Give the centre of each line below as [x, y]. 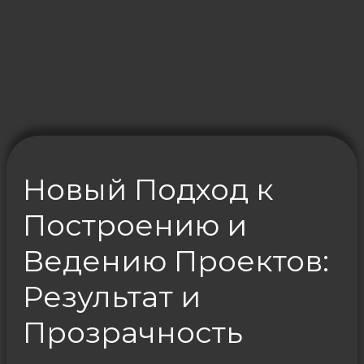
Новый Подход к [148, 189]
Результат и [112, 296]
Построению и [135, 225]
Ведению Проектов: [176, 260]
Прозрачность [133, 332]
